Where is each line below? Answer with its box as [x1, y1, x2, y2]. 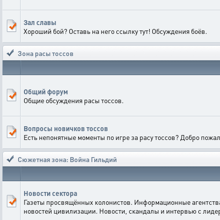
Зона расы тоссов [18, 49, 74, 57]
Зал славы [24, 18, 56, 27]
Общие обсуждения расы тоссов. [24, 96, 124, 105]
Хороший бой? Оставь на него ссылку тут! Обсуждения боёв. [24, 27, 207, 35]
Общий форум [24, 87, 68, 96]
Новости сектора [24, 189, 77, 197]
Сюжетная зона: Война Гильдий [18, 155, 117, 164]
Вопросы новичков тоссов [24, 124, 108, 133]
